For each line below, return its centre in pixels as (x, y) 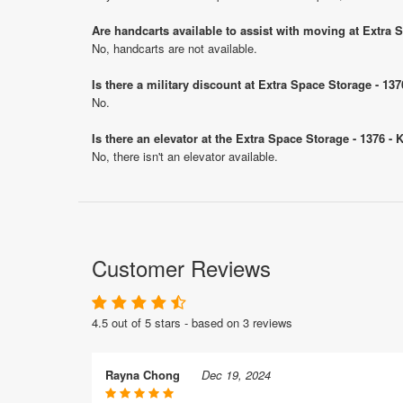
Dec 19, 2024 (236, 374)
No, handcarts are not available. (175, 48)
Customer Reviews (181, 267)
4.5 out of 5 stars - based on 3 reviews (192, 322)
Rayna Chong (143, 374)
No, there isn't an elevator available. (185, 156)
